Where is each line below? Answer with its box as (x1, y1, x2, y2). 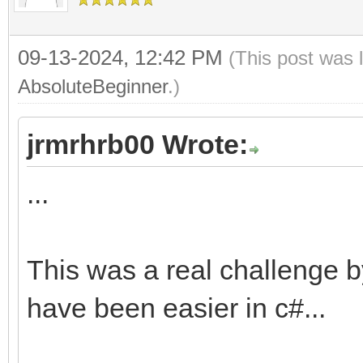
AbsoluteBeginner (18, 75, 168, 97)
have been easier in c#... (27, 293, 326, 323)
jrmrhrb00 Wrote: (27, 129, 248, 160)
